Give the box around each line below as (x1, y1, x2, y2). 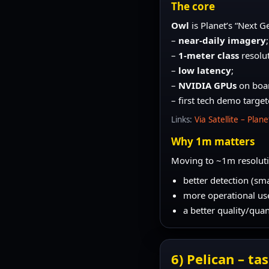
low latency (178, 64, 232, 76)
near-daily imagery (178, 34, 267, 46)
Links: (171, 113, 195, 125)
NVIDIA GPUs (178, 79, 237, 91)
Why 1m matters (171, 134, 255, 148)
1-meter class (178, 49, 240, 61)
